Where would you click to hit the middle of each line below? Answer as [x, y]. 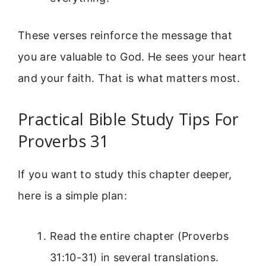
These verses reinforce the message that [125, 35]
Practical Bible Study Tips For [129, 119]
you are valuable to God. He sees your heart [132, 56]
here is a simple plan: [72, 195]
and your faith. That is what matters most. [129, 78]
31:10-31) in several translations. [134, 258]
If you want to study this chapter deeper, [125, 174]
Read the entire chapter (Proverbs [139, 236]
